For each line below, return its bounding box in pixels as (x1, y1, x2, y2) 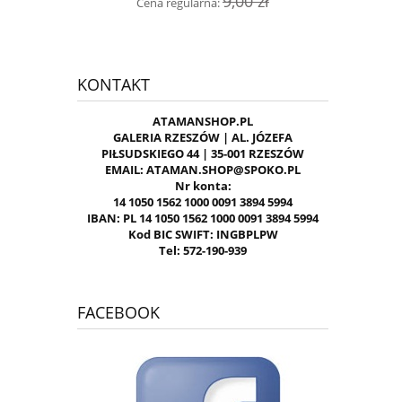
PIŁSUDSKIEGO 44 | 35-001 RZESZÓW (101, 145, 304, 162)
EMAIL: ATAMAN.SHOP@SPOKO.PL (105, 162, 301, 179)
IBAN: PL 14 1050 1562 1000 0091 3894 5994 (87, 210, 319, 227)
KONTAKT (77, 74, 150, 96)
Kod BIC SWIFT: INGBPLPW (127, 226, 278, 243)
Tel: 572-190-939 (159, 242, 247, 259)
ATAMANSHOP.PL (153, 113, 253, 130)
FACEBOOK (77, 301, 160, 324)
